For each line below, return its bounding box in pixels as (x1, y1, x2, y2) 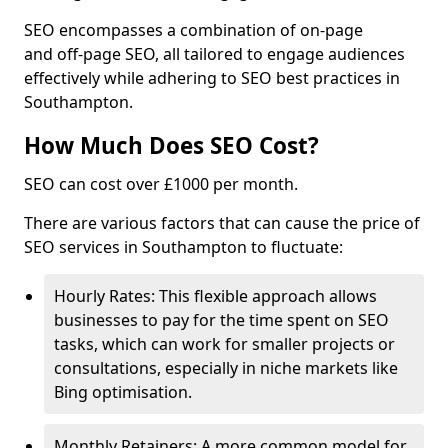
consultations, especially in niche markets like (54, 357, 398, 379)
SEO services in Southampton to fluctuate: (24, 236, 343, 258)
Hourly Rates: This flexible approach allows (54, 285, 377, 307)
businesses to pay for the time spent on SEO (54, 309, 389, 331)
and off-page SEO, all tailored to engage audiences (24, 43, 405, 65)
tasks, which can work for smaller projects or (54, 333, 395, 355)
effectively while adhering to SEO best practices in (24, 67, 400, 89)
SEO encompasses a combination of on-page (24, 19, 363, 41)
